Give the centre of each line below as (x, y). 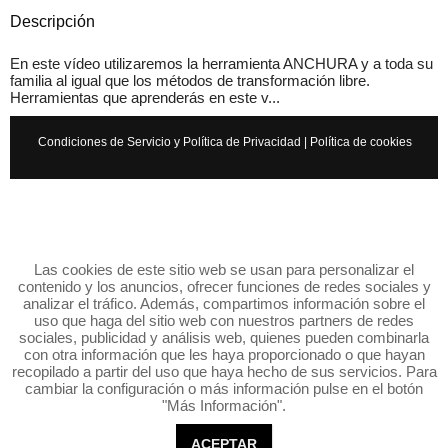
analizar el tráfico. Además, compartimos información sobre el (224, 303)
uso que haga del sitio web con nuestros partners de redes (224, 320)
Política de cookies (361, 141)
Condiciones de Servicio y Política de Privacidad (169, 141)
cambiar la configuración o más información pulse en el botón (224, 388)
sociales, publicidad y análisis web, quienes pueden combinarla (224, 337)
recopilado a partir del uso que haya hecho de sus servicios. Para (224, 371)
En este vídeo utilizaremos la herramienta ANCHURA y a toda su (221, 63)
